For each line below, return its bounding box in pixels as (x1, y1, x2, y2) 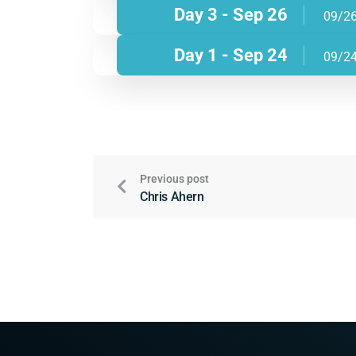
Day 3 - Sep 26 (174, 4, 288, 25)
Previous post (140, 172, 209, 185)
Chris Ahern (140, 188, 204, 204)
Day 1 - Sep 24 (174, 44, 288, 65)
